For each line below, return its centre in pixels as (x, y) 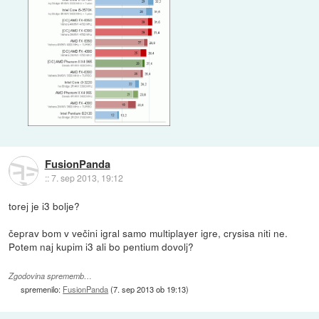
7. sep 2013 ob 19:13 (150, 289)
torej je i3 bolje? (45, 206)
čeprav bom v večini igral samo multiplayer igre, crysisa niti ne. (148, 233)
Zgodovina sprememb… (51, 276)
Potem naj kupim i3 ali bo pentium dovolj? (101, 247)
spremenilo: (42, 289)
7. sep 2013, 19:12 (87, 177)
